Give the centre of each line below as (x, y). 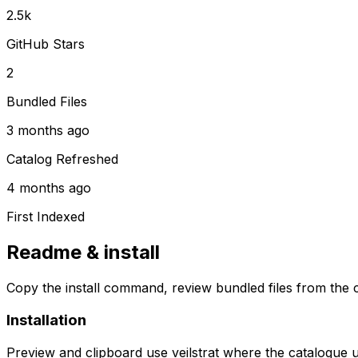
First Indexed (46, 217)
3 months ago (48, 131)
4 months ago (49, 188)
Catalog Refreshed (62, 159)
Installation (46, 320)
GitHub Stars (46, 44)
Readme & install (83, 253)
